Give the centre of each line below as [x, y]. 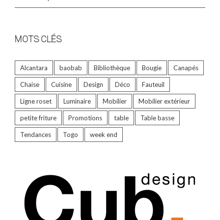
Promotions [85, 118]
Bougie [152, 68]
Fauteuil [153, 84]
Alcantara [34, 68]
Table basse [157, 118]
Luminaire [77, 101]
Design [93, 84]
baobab [71, 68]
